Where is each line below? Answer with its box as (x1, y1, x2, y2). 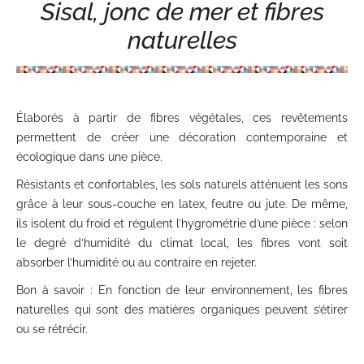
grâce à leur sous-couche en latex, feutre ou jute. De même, (16, 197, 348, 210)
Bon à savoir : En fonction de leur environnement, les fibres (16, 284, 348, 297)
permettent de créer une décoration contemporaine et (16, 131, 348, 144)
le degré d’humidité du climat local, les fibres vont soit (16, 236, 348, 249)
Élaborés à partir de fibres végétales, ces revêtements (16, 111, 348, 124)
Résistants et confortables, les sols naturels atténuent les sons (16, 178, 348, 191)
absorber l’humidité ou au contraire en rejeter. (16, 256, 257, 269)
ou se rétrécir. (16, 323, 88, 336)
